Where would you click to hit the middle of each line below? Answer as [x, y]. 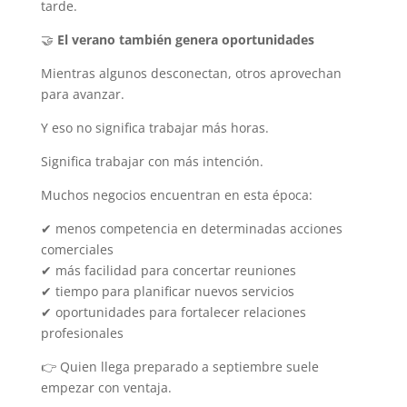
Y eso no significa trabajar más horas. [154, 127]
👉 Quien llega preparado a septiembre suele [179, 366]
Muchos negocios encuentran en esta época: [176, 194]
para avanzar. [82, 94]
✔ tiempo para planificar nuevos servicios [167, 291]
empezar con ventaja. [106, 387]
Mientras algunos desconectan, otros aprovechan [191, 73]
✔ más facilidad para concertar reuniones [168, 270]
